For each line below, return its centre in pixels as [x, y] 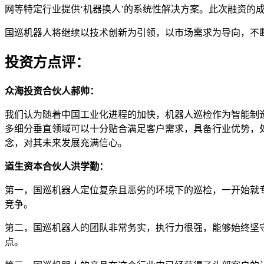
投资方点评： [47, 62]
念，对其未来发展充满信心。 [66, 143]
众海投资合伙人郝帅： [52, 91]
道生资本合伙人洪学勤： [57, 166]
